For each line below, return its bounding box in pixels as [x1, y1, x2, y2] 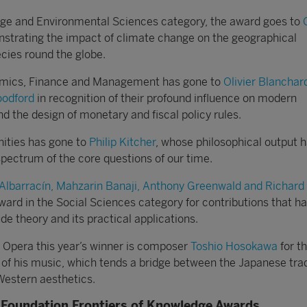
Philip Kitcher [89, 135, 156, 149]
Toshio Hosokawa [191, 239, 278, 253]
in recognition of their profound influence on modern [34, 91, 297, 105]
